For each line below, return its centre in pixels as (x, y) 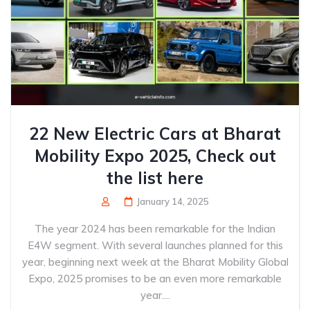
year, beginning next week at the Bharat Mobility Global (155, 262)
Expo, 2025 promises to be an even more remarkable (155, 279)
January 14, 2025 (173, 201)
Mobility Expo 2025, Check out (155, 156)
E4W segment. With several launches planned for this (155, 245)
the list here (155, 178)
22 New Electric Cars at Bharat (155, 134)
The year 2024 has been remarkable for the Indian (155, 229)
